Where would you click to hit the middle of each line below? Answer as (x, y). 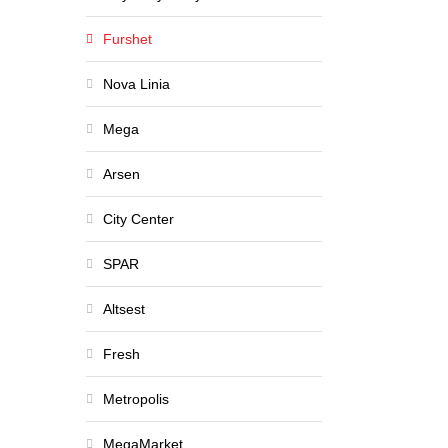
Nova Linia (136, 84)
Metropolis (136, 399)
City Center (138, 219)
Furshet (127, 39)
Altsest (124, 309)
